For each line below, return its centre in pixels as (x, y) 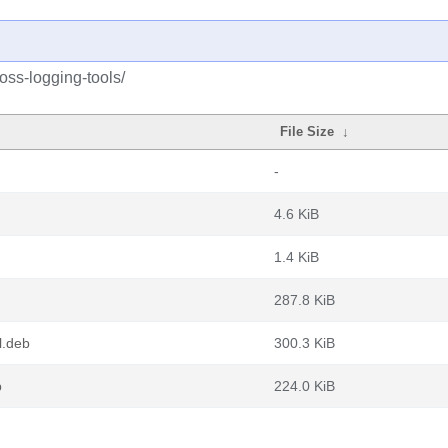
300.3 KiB (304, 343)
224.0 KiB (304, 386)
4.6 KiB (296, 214)
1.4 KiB (296, 257)
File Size (307, 131)
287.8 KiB (304, 300)
